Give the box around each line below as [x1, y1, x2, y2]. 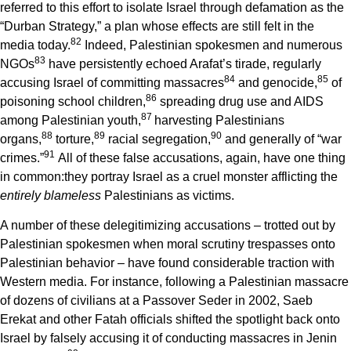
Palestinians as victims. [101, 188, 234, 202]
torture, [52, 132, 94, 146]
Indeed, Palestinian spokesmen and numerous [81, 38, 342, 52]
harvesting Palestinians [154, 113, 284, 127]
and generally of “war [222, 132, 342, 146]
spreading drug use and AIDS [157, 94, 324, 108]
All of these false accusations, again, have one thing [55, 150, 346, 165]
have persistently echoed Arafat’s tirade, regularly [45, 56, 321, 71]
